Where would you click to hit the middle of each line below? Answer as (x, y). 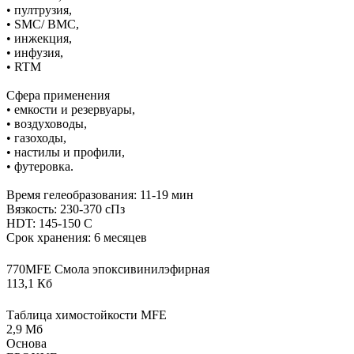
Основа (26, 343)
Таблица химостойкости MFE (87, 314)
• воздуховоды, (47, 123)
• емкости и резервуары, (71, 109)
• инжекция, (39, 38)
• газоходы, (36, 137)
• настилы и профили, (66, 152)
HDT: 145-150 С (49, 223)
